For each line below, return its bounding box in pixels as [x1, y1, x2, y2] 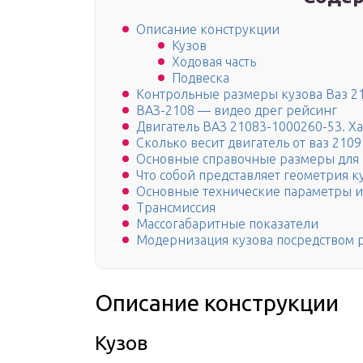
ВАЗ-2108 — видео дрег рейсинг [136, 103, 337, 118]
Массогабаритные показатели [136, 216, 318, 232]
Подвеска [172, 70, 229, 86]
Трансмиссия [136, 200, 216, 216]
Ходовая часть [172, 54, 256, 70]
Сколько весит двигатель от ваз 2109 [136, 135, 361, 151]
